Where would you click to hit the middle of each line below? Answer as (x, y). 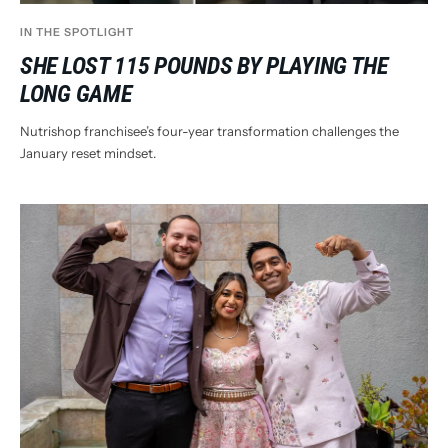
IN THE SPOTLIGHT (77, 32)
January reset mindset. (88, 153)
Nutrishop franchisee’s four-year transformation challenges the (209, 131)
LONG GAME (76, 94)
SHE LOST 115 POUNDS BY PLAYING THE (204, 66)
